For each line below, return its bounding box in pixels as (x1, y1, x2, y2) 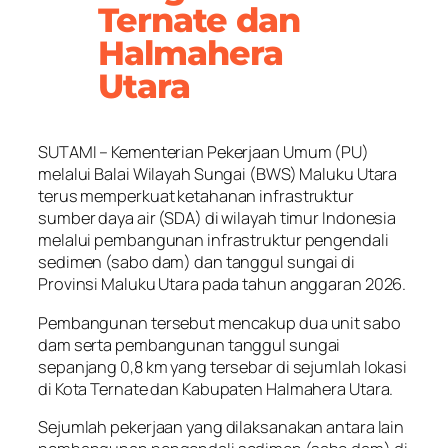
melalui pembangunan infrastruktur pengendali (38, 229, 389, 252)
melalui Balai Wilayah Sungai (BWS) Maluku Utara (38, 163, 398, 186)
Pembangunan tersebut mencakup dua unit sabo (38, 311, 401, 334)
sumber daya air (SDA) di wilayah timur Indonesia (38, 207, 397, 230)
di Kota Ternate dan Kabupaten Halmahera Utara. (38, 377, 394, 400)
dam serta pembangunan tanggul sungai (38, 333, 341, 356)
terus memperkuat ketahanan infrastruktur (38, 185, 354, 208)
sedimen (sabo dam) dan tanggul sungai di (38, 251, 355, 274)
